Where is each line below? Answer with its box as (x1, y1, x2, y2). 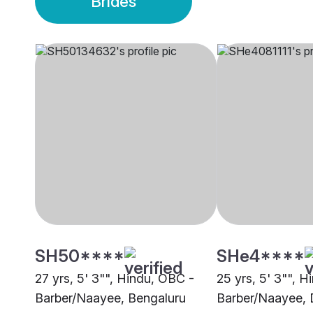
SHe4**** (217, 246, 305, 267)
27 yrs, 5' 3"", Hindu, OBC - (35, 271, 194, 286)
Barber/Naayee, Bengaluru (35, 291, 186, 306)
